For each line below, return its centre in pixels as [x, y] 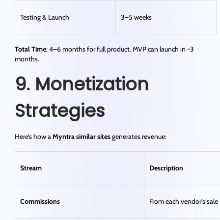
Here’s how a [34, 137]
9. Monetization [82, 84]
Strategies [60, 111]
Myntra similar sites [82, 137]
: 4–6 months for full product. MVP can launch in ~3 [120, 49]
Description [166, 168]
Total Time [30, 49]
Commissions [40, 202]
